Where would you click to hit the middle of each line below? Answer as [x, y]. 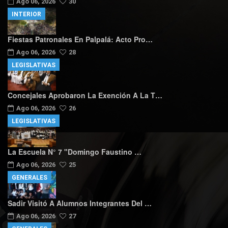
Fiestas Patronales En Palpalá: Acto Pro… [80, 39]
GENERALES [30, 178]
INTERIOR [26, 14]
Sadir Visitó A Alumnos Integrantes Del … [80, 203]
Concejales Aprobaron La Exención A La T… [85, 95]
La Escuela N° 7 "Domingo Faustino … [75, 152]
